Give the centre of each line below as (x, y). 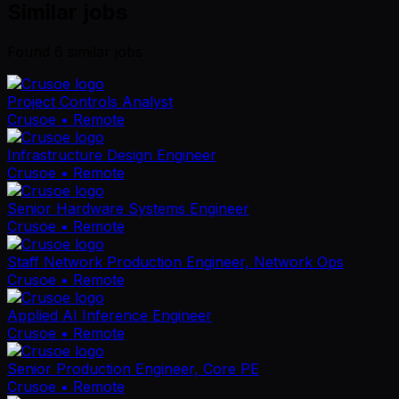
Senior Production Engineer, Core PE (133, 368)
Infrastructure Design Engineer (112, 155)
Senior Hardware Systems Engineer (128, 208)
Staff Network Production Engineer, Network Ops (175, 261)
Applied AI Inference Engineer (110, 315)
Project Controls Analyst (90, 101)
